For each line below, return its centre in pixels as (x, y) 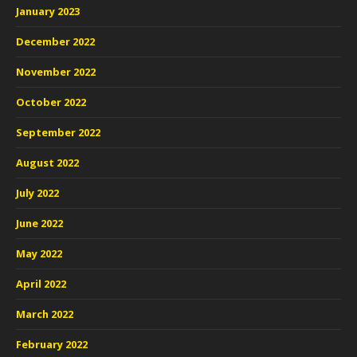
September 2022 (58, 132)
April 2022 (41, 284)
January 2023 (48, 11)
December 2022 (55, 41)
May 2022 (39, 253)
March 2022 (45, 314)
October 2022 (51, 102)
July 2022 (37, 193)
